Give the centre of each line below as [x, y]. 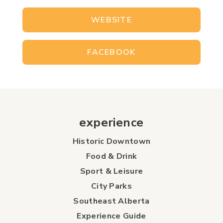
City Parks [111, 186]
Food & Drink [111, 156]
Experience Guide [111, 216]
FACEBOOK [111, 52]
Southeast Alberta [111, 201]
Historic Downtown [111, 141]
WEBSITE [111, 20]
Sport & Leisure [111, 171]
